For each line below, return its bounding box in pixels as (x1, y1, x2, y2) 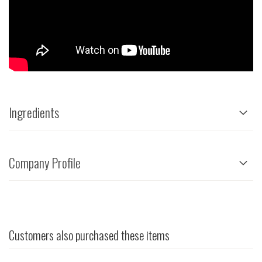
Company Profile (9, 153, 81, 173)
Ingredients (9, 103, 59, 122)
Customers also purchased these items (9, 226, 170, 244)
